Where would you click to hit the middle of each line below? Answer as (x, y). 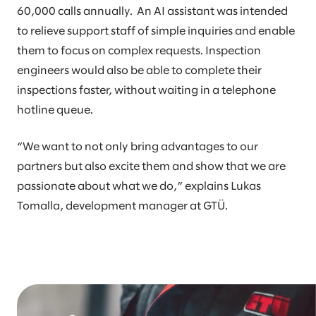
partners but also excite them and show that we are (151, 167)
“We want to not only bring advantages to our (138, 147)
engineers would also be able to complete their (139, 71)
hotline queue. (55, 111)
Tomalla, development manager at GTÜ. (122, 207)
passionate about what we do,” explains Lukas (139, 187)
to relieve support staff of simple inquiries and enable (156, 32)
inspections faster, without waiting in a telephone (146, 91)
